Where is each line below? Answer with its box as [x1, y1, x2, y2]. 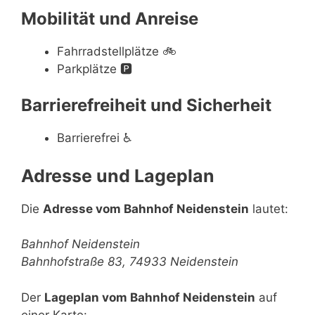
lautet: [249, 201, 288, 216]
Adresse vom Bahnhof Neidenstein [43, 201, 249, 216]
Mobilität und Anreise [21, 8, 198, 29]
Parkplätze [57, 61, 117, 76]
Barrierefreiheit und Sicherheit [21, 95, 271, 115]
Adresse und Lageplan [21, 165, 214, 186]
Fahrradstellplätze [57, 44, 159, 58]
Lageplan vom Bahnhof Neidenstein [44, 290, 255, 304]
